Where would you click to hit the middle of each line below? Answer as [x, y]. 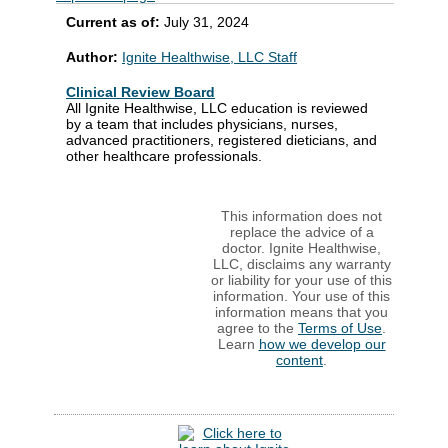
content [299, 359]
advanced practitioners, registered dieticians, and [221, 139]
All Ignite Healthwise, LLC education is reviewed [217, 107]
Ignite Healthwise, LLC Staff [209, 56]
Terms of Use [340, 327]
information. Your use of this [301, 295]
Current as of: [115, 21]
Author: [94, 56]
